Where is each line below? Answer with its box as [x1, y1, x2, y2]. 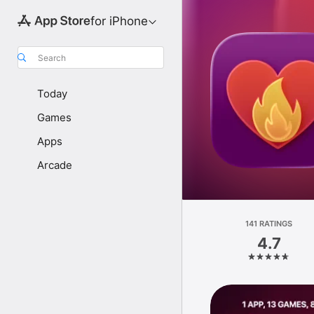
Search [38, 52, 66, 63]
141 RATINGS [245, 219, 293, 228]
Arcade [37, 158, 72, 172]
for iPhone [90, 14, 148, 28]
